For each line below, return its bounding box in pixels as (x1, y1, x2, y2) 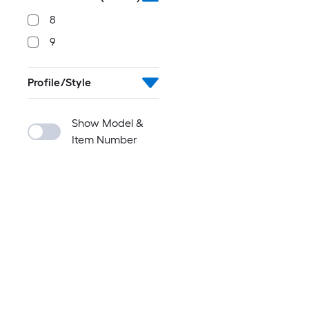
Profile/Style (28, 76, 92, 89)
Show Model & (72, 117, 143, 130)
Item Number (72, 133, 137, 146)
